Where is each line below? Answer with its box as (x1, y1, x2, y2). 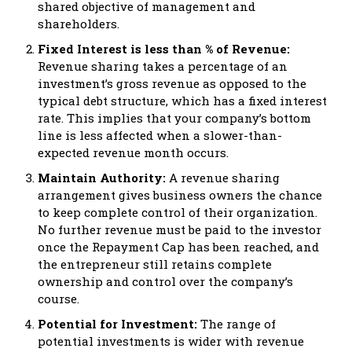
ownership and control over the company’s (38, 273, 293, 289)
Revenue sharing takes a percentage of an (38, 57, 288, 74)
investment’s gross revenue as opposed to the (38, 75, 306, 91)
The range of (200, 315, 276, 332)
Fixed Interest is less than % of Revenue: (38, 40, 290, 57)
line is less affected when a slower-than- (38, 126, 282, 143)
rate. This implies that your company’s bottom (38, 109, 311, 126)
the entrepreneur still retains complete (38, 255, 272, 272)
